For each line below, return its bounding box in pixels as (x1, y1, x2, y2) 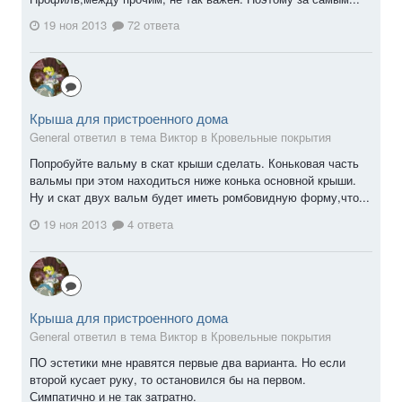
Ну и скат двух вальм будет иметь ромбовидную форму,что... (30, 188, 370, 206)
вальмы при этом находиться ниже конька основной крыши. (30, 171, 356, 189)
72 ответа (124, 16, 179, 34)
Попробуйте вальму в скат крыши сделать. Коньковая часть (30, 154, 359, 172)
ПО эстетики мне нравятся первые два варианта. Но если (30, 354, 345, 371)
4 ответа (124, 215, 173, 233)
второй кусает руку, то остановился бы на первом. (30, 371, 306, 389)
